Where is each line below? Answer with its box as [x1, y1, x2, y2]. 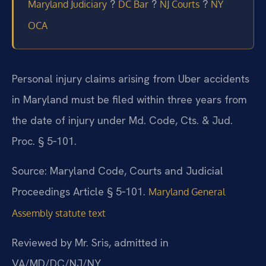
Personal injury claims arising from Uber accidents [12, 72, 249, 86]
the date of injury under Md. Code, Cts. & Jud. [12, 113, 233, 128]
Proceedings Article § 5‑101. [12, 184, 148, 198]
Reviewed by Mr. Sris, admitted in [12, 236, 169, 250]
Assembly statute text [12, 207, 106, 219]
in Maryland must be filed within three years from [12, 93, 247, 107]
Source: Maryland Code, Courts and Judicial [12, 163, 223, 178]
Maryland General [148, 185, 225, 198]
